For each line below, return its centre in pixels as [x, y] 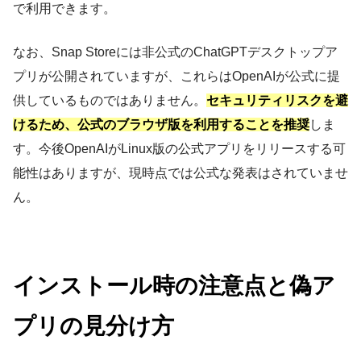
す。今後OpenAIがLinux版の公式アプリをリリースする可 [179, 149]
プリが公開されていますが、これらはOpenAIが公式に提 [176, 77]
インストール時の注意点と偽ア [174, 286]
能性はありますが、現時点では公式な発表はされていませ [180, 173]
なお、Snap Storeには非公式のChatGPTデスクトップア [175, 52]
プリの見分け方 [93, 326]
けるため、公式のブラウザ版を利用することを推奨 [161, 125]
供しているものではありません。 [110, 101]
